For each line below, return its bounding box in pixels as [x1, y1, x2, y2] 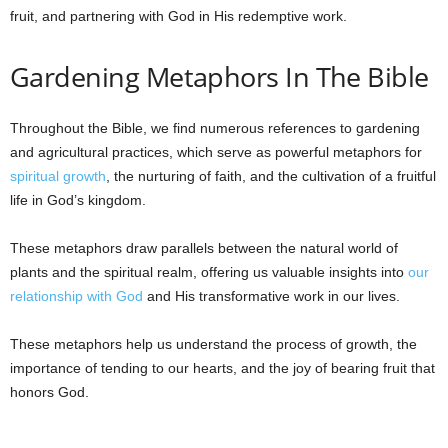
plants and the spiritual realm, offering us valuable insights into [10, 264, 408, 280]
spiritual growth [10, 168, 106, 184]
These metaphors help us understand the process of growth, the [10, 336, 417, 352]
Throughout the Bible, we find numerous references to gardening [10, 120, 420, 136]
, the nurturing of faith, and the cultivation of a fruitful [106, 168, 436, 184]
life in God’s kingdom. [10, 192, 146, 208]
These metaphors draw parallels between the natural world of [10, 240, 398, 256]
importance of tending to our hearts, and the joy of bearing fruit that [10, 360, 435, 376]
